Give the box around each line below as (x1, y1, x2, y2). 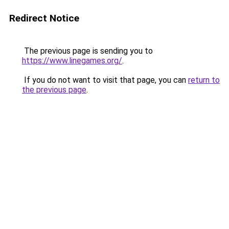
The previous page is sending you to (22, 46, 153, 56)
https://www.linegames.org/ (22, 56, 122, 65)
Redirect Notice (9, 12, 79, 24)
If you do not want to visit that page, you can (22, 75, 188, 85)
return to (188, 75, 220, 85)
